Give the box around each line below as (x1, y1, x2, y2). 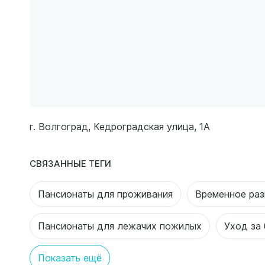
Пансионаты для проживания (38, 188, 173, 201)
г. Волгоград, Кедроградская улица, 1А (30, 120, 210, 133)
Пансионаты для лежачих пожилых (38, 219, 202, 232)
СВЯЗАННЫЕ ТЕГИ (30, 157, 111, 170)
